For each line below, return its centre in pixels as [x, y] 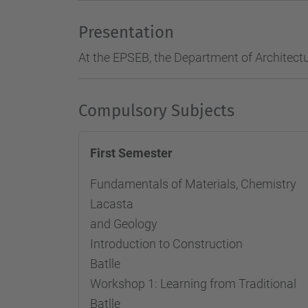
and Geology [124, 224]
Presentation [126, 32]
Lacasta [112, 204]
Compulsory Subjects [158, 111]
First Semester [131, 153]
